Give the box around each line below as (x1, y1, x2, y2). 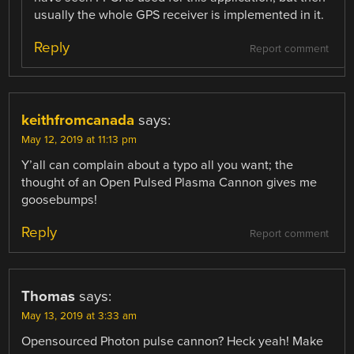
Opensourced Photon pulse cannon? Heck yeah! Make (21, 333, 324, 350)
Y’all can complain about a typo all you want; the (21, 157, 294, 174)
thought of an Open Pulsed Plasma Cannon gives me (21, 175, 318, 191)
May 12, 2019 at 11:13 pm (21, 134, 137, 147)
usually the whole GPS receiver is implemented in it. (34, 7, 325, 24)
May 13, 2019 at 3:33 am (21, 310, 137, 323)
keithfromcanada (21, 111, 135, 130)
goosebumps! (21, 192, 98, 209)
